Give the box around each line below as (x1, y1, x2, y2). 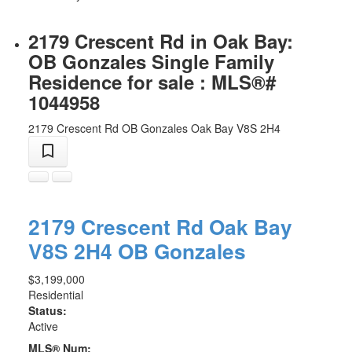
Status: (27, 302, 67, 319)
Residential (27, 287, 83, 303)
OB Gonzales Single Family (27, 48, 274, 75)
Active (27, 318, 58, 335)
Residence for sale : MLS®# (27, 68, 276, 96)
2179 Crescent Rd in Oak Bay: (27, 27, 293, 55)
